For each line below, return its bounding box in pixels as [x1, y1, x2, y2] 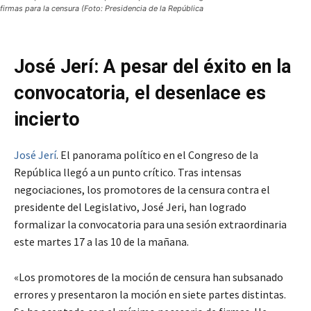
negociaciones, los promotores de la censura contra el [14, 183, 270, 197]
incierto [14, 108, 85, 131]
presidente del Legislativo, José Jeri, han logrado [14, 200, 246, 215]
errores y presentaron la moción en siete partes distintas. [14, 287, 286, 302]
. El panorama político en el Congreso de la [56, 148, 258, 162]
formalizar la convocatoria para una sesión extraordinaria [14, 217, 287, 232]
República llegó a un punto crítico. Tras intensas [14, 165, 242, 180]
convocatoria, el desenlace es [14, 82, 266, 105]
